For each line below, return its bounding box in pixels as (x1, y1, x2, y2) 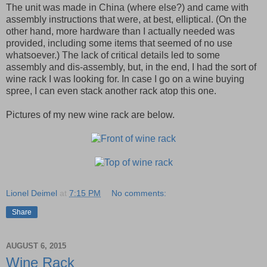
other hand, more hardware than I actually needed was (6, 26, 235, 36)
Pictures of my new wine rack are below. (6, 109, 175, 120)
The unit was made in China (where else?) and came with (6, 2, 249, 13)
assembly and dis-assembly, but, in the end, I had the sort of (6, 61, 256, 72)
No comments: (111, 188, 167, 198)
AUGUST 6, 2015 (6, 241, 66, 251)
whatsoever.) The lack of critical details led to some (6, 49, 220, 60)
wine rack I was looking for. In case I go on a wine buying (6, 73, 244, 84)
